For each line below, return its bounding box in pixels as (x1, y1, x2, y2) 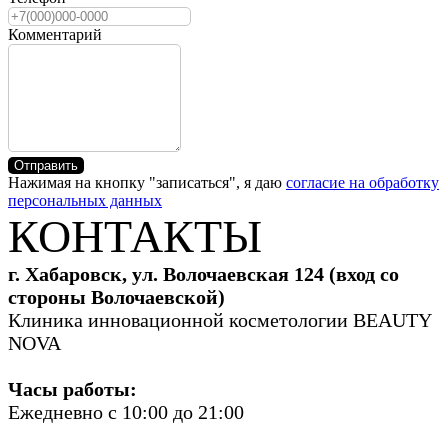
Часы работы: (8, 377, 137, 400)
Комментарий (8, 25, 102, 43)
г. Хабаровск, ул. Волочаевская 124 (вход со (8, 262, 399, 285)
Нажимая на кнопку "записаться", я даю (8, 173, 286, 191)
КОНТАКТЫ (8, 210, 262, 262)
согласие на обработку (286, 173, 439, 191)
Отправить (14, 157, 78, 173)
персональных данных (8, 191, 162, 209)
